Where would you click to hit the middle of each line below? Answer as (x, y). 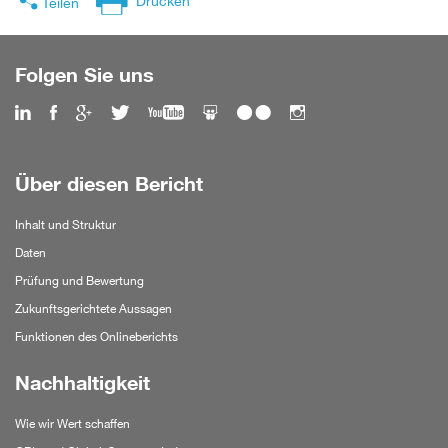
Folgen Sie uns (84, 74)
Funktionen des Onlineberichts (96, 336)
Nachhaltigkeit (82, 382)
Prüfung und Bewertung (79, 280)
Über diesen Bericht (109, 183)
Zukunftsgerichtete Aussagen (93, 308)
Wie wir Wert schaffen (72, 423)
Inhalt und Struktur (65, 224)
